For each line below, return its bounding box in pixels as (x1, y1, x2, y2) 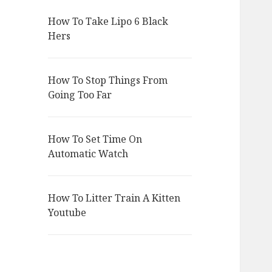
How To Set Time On (48, 132, 143, 146)
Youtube (48, 206, 87, 220)
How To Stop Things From (48, 73, 168, 87)
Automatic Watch (48, 147, 129, 161)
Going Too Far (48, 88, 112, 102)
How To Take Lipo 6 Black (48, 15, 169, 29)
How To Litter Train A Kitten (48, 191, 181, 205)
